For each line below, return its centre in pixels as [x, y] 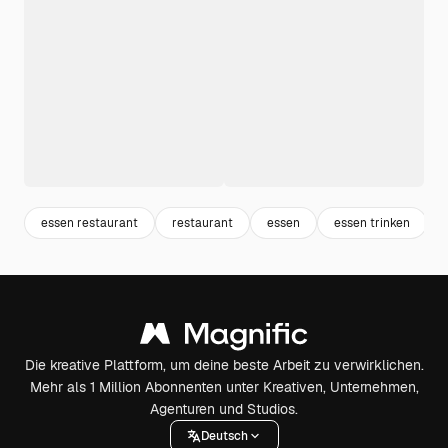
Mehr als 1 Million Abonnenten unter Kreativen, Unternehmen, [224, 387]
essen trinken [372, 222]
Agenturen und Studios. [224, 409]
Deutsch [224, 435]
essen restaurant [89, 222]
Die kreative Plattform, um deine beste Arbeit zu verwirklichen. [224, 365]
